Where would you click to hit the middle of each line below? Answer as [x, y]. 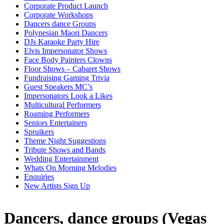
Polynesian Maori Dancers [66, 33]
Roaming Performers [57, 114]
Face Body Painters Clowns [68, 60]
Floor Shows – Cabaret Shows [72, 69]
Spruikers [39, 132]
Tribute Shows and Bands [65, 150]
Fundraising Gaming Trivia [67, 78]
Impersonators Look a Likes [68, 96]
